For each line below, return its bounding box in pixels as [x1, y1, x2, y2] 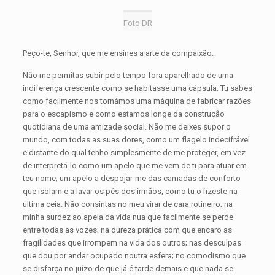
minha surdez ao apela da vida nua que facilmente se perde [22, 212, 233, 222]
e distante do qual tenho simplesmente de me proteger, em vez [22, 148, 246, 157]
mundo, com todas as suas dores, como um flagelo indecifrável [22, 135, 250, 144]
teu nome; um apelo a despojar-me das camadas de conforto [22, 174, 241, 183]
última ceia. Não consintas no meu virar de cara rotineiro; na [22, 199, 233, 209]
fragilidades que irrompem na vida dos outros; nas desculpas [22, 238, 241, 247]
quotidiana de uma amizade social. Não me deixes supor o [22, 122, 231, 131]
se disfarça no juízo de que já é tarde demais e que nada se [22, 264, 233, 273]
